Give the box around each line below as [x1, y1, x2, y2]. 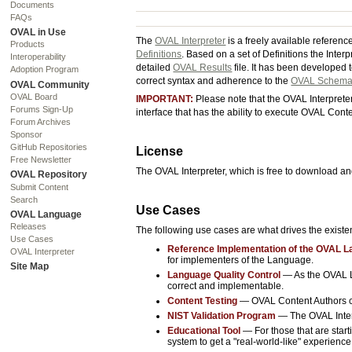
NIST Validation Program [167, 310, 277, 321]
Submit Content [10, 181, 69, 192]
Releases [10, 222, 47, 232]
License [136, 145, 184, 159]
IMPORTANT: [136, 93, 194, 105]
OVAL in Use [10, 27, 67, 38]
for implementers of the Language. [167, 254, 314, 266]
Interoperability [10, 52, 67, 62]
